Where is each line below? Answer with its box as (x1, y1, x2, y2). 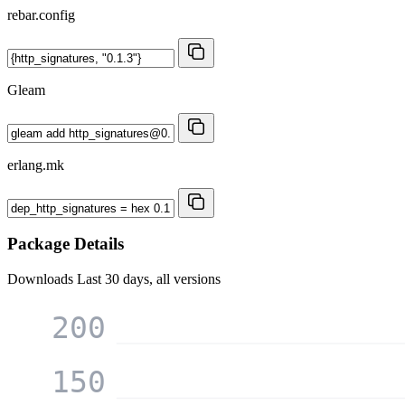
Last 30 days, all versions (77, 271, 221, 287)
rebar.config (7, 6, 75, 23)
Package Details (7, 234, 124, 254)
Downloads (7, 271, 77, 287)
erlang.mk (7, 156, 64, 173)
